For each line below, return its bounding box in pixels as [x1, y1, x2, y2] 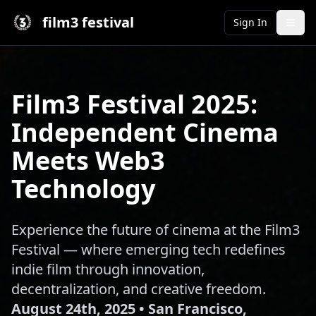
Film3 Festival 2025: [11, 87, 257, 121]
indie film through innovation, [11, 260, 205, 279]
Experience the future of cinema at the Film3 [11, 220, 300, 239]
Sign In [233, 16, 267, 29]
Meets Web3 [11, 143, 165, 178]
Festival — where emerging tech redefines [11, 240, 286, 259]
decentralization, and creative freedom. [11, 279, 266, 298]
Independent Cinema [11, 115, 279, 150]
